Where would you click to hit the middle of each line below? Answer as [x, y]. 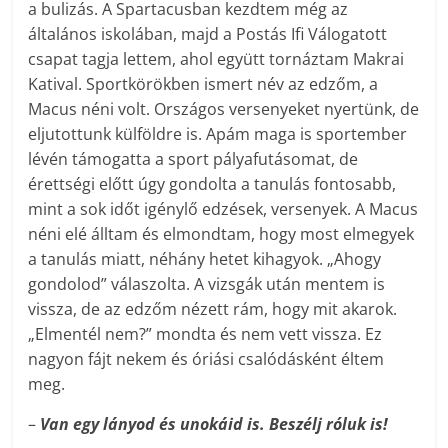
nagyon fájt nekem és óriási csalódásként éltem [206, 359]
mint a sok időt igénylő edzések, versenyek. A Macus [223, 209]
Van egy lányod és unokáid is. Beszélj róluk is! [214, 424]
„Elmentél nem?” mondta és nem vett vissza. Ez [205, 334]
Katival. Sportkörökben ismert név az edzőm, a [203, 84]
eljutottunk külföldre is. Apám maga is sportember [218, 134]
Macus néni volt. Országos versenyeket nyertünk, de [224, 109]
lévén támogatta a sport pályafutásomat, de [193, 159]
